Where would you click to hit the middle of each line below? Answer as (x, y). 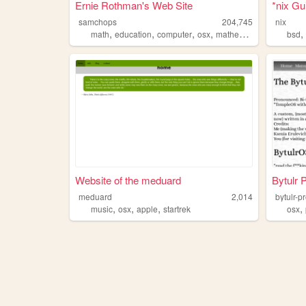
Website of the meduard (128, 180)
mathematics (227, 34)
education (133, 34)
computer (174, 34)
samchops (98, 22)
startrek (177, 208)
